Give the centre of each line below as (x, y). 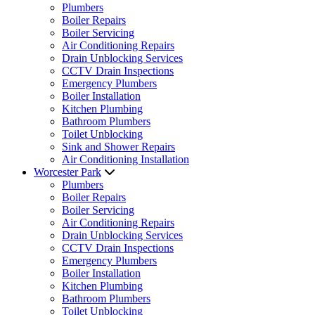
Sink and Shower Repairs (118, 147)
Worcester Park (67, 172)
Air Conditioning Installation (126, 159)
